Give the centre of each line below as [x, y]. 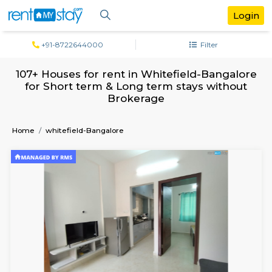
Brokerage [160, 116]
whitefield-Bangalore [100, 153]
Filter [244, 52]
